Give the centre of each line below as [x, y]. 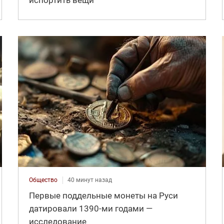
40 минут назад [89, 180]
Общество [43, 180]
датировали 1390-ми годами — [90, 208]
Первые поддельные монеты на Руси [103, 195]
